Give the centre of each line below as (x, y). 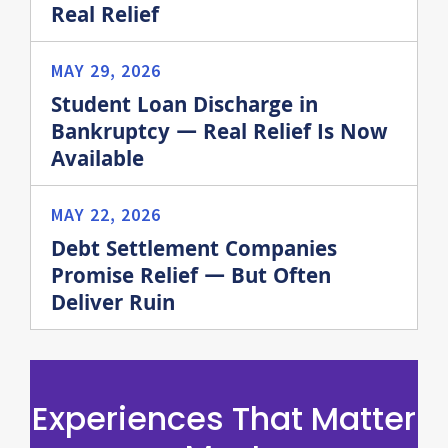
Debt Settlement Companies (194, 251)
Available (97, 161)
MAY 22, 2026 (106, 214)
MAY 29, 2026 (106, 70)
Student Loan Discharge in (184, 107)
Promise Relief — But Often (191, 278)
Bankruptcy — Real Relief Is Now (219, 134)
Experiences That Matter (224, 418)
